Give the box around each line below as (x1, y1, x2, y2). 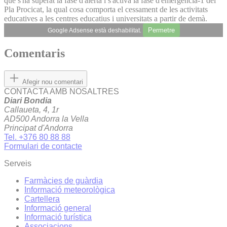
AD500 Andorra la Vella (4, 115, 89, 124)
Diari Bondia (4, 96, 52, 105)
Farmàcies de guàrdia (24, 176, 103, 185)
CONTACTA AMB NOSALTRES (4, 87, 119, 96)
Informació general (24, 204, 91, 213)
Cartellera (24, 195, 60, 204)
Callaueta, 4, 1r (4, 105, 59, 115)
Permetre (147, 26, 175, 34)
